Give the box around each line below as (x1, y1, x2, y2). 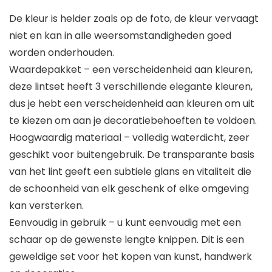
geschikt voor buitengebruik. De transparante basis (9, 148, 254, 162)
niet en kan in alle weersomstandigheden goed (9, 29, 231, 43)
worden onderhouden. (9, 46, 114, 60)
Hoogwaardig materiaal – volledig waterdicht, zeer (9, 131, 250, 145)
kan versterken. (9, 199, 84, 213)
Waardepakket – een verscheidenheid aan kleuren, (9, 63, 253, 77)
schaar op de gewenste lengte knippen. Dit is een (9, 233, 244, 247)
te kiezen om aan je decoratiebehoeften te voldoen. (9, 114, 257, 128)
